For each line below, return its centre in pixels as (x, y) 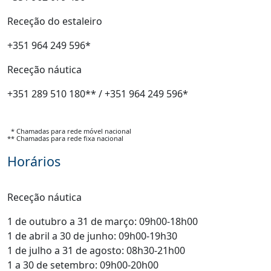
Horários (34, 161)
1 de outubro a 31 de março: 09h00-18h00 (103, 221)
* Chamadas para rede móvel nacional (69, 131)
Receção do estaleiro (55, 21)
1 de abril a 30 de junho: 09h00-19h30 (92, 236)
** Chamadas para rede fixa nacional (65, 138)
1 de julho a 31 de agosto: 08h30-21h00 (96, 250)
